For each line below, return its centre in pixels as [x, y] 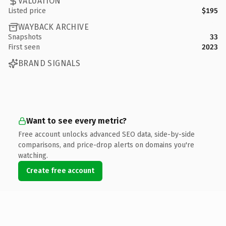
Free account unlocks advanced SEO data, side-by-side [106, 134]
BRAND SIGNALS [49, 63]
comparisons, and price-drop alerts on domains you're [106, 145]
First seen [24, 47]
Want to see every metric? [76, 121]
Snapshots [25, 37]
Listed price [27, 11]
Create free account [60, 171]
